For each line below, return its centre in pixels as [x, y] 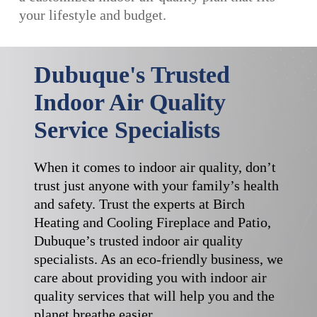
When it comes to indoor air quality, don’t [155, 167]
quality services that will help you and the [154, 296]
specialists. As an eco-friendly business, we [158, 259]
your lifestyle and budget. [93, 15]
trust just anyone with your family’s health [156, 186]
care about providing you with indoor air [150, 278]
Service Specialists [127, 130]
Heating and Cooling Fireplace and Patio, [152, 223]
